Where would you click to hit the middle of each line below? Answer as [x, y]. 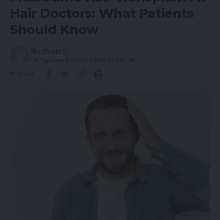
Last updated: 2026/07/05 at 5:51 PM [83, 60]
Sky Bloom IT [49, 50]
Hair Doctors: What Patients [102, 13]
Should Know [54, 29]
